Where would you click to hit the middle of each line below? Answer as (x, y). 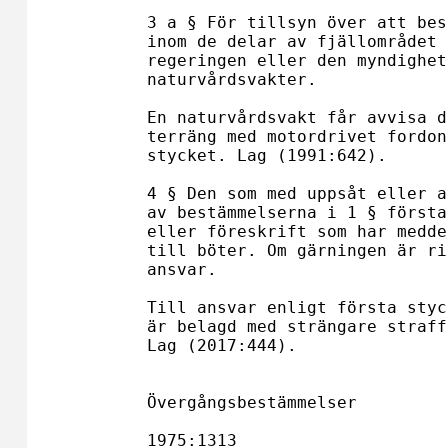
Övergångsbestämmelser (252, 402)
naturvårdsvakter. (232, 79)
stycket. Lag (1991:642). (267, 155)
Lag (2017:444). (222, 345)
